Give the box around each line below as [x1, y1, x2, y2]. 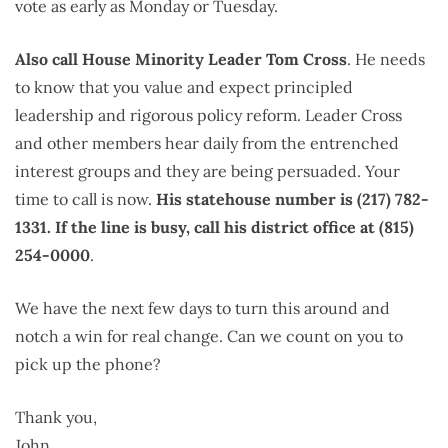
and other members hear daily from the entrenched [15, 132, 399, 153]
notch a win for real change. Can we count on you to [15, 325, 403, 346]
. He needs [347, 48, 425, 69]
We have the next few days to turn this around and [15, 297, 390, 318]
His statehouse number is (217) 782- [156, 188, 429, 209]
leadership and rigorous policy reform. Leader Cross [15, 104, 402, 125]
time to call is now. [15, 188, 156, 209]
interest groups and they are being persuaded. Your [15, 160, 400, 181]
